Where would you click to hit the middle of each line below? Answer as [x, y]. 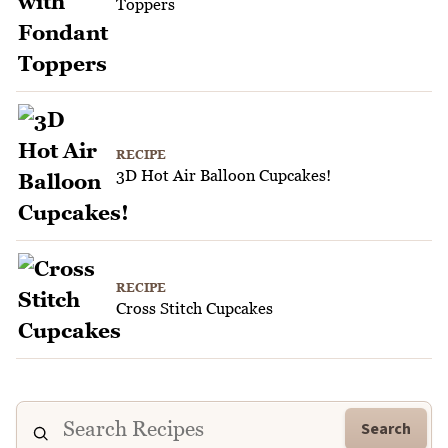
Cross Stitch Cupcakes [194, 308]
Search [386, 428]
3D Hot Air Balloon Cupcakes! [223, 174]
